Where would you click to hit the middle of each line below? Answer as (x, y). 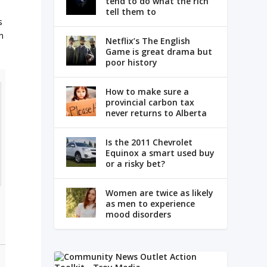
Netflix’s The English (148, 41)
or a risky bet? (135, 164)
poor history (131, 63)
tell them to (131, 12)
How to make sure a (147, 92)
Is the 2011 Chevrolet (149, 142)
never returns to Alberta (156, 113)
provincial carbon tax (150, 103)
